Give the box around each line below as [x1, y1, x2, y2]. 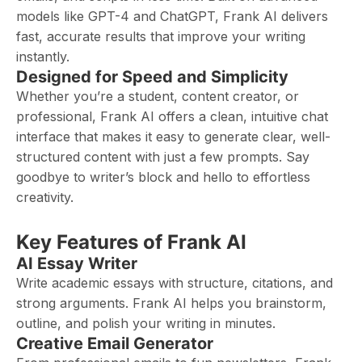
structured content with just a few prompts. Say [16, 149, 309, 165]
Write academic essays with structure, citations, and [16, 275, 333, 291]
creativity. [16, 189, 74, 205]
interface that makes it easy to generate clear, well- [16, 128, 330, 145]
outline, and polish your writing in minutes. [16, 315, 276, 331]
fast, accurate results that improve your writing [16, 28, 305, 44]
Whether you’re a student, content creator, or [16, 88, 299, 104]
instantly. [16, 48, 69, 65]
